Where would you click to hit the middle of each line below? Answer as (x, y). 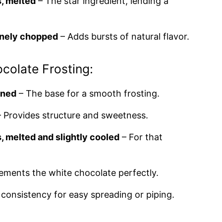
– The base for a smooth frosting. (88, 93)
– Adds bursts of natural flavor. (124, 36)
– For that (141, 137)
